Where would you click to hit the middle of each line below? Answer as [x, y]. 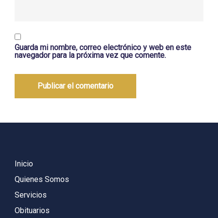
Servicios [31, 195]
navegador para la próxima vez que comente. [90, 55]
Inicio [24, 163]
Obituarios [32, 210]
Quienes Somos [42, 179]
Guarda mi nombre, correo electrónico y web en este [103, 47]
